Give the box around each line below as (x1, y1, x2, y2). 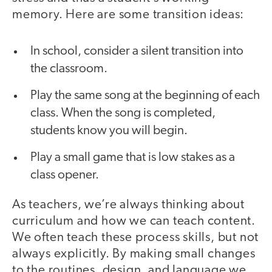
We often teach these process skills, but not (12, 231, 259, 244)
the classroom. (30, 62, 107, 75)
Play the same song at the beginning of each (30, 89, 260, 102)
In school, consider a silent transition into (30, 44, 243, 58)
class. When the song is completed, (30, 106, 216, 120)
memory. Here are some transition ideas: (12, 8, 245, 22)
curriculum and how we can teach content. (12, 214, 256, 228)
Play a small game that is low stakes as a (30, 151, 235, 164)
